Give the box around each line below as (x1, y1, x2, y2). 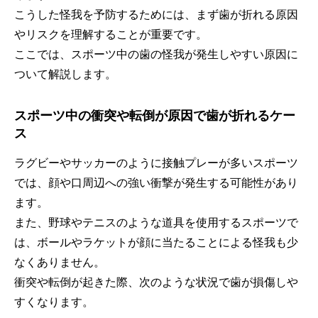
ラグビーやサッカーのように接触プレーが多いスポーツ (14, 157, 298, 170)
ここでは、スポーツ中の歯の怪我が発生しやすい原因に (14, 48, 298, 61)
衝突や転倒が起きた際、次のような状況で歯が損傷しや (14, 276, 298, 289)
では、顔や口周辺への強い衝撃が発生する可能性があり (14, 177, 298, 190)
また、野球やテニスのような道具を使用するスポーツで (14, 216, 298, 229)
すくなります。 (14, 296, 94, 309)
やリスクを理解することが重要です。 (14, 28, 207, 41)
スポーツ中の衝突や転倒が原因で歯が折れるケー (14, 109, 295, 124)
